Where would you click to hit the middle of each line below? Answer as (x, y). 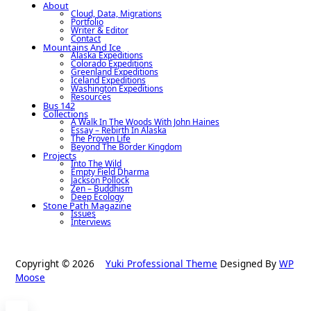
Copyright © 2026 (60, 263)
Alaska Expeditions (107, 55)
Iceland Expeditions (108, 80)
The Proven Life (101, 138)
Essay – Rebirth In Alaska (119, 130)
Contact (86, 38)
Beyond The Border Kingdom (126, 146)
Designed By (248, 263)
